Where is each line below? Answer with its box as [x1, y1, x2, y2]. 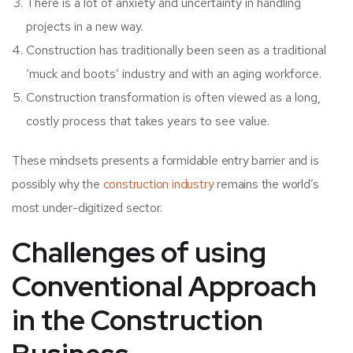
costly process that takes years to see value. [26, 113, 269, 130]
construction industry [102, 176, 214, 193]
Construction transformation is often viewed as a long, [26, 89, 321, 106]
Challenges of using [12, 233, 266, 272]
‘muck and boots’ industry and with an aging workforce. [26, 65, 321, 83]
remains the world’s [214, 176, 319, 193]
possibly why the [12, 176, 103, 193]
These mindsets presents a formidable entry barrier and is [12, 152, 319, 169]
